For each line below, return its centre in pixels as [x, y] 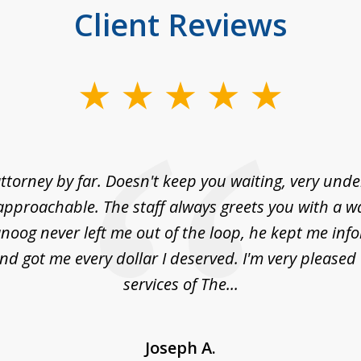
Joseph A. [180, 347]
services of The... [180, 284]
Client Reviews [180, 24]
